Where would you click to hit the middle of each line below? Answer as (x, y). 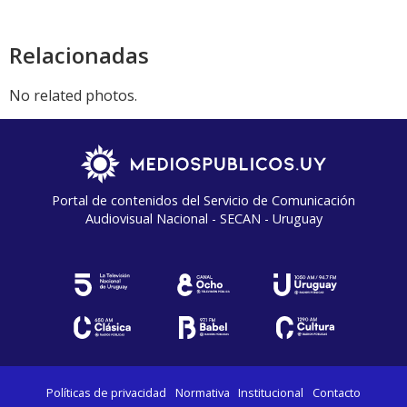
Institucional (271, 392)
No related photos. (73, 95)
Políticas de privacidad (107, 392)
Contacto (336, 392)
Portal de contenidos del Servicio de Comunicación (203, 200)
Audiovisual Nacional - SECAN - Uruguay (203, 218)
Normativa (202, 392)
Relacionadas (79, 55)
